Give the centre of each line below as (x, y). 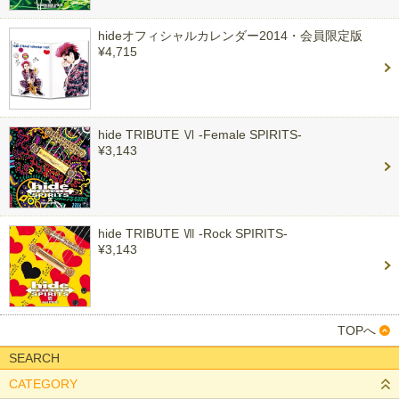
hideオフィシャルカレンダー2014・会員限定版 (230, 36)
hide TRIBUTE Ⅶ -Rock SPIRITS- (193, 233)
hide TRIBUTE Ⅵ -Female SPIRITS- (200, 134)
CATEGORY (43, 384)
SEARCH (34, 358)
